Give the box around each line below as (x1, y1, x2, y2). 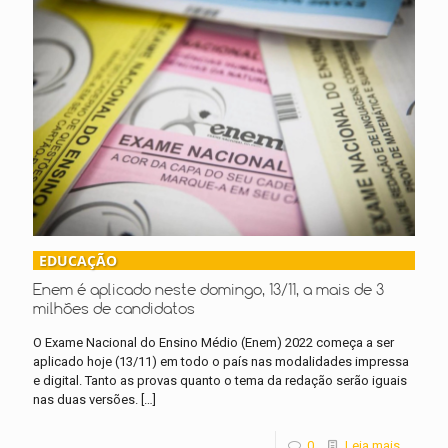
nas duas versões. (33, 391, 138, 407)
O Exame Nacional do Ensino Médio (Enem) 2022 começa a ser (33, 334, 394, 350)
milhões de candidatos (33, 297, 195, 318)
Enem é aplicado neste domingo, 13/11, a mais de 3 (33, 278, 384, 299)
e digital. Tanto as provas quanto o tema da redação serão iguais (33, 372, 407, 388)
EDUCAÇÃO (39, 250, 117, 270)
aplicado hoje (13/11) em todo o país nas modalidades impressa (33, 353, 409, 369)
